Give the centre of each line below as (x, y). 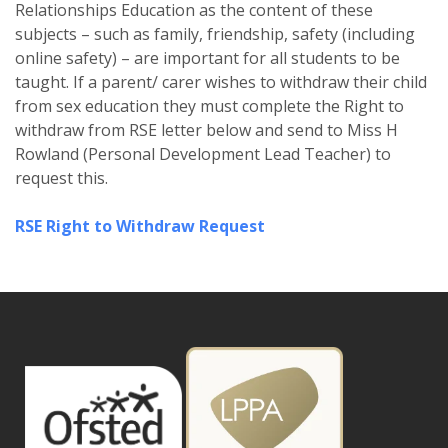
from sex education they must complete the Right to (209, 106)
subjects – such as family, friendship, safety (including (215, 34)
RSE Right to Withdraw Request (140, 226)
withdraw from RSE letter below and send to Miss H (206, 130)
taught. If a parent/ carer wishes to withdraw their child (221, 82)
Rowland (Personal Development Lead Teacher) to (203, 154)
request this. (61, 178)
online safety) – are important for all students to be (207, 58)
